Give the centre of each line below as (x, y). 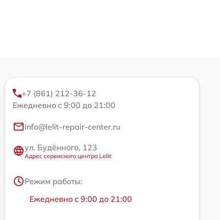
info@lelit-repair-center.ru (72, 126)
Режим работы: (54, 181)
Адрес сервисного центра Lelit (68, 156)
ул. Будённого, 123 (61, 147)
